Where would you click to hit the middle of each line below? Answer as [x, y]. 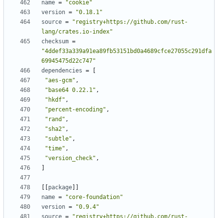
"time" [55, 149]
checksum [55, 42]
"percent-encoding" [75, 110]
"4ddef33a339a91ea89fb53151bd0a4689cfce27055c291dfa [127, 51]
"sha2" [55, 129]
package [60, 188]
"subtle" [58, 139]
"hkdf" [55, 100]
